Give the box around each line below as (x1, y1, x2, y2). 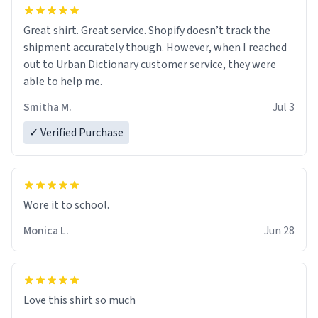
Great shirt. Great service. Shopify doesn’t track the (23, 23, 270, 39)
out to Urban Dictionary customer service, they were (23, 57, 276, 73)
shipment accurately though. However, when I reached (23, 40, 287, 56)
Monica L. (23, 223, 69, 239)
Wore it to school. (23, 197, 109, 214)
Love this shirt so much (23, 292, 136, 309)
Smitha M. (23, 99, 72, 116)
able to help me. (23, 74, 102, 90)
